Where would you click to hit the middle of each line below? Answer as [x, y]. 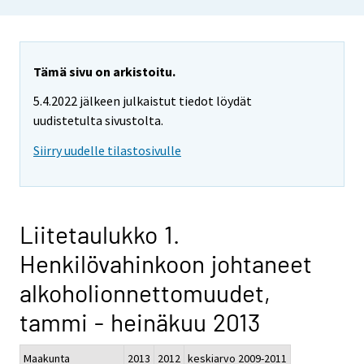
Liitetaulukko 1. [100, 234]
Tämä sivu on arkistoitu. [104, 71]
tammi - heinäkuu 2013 [140, 322]
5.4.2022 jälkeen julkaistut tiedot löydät [143, 101]
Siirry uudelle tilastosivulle [107, 151]
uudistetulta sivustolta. [98, 121]
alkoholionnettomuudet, [145, 293]
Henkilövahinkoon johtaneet [166, 264]
